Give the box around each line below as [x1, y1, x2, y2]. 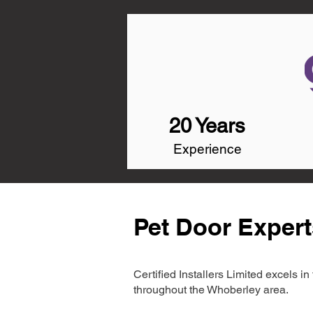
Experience [173, 141, 242, 156]
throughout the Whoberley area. [133, 283, 289, 296]
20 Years [169, 114, 245, 138]
